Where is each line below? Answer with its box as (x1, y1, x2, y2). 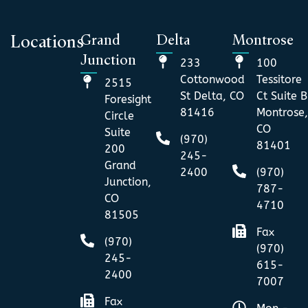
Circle (104, 109, 134, 122)
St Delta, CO (180, 89, 245, 102)
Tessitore (256, 72, 302, 86)
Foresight (104, 92, 151, 106)
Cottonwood (180, 72, 245, 86)
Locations (10, 34, 84, 52)
